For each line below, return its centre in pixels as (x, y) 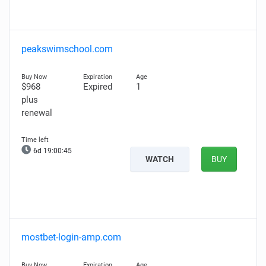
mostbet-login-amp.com (71, 237)
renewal (37, 113)
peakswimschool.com (67, 49)
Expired (97, 87)
